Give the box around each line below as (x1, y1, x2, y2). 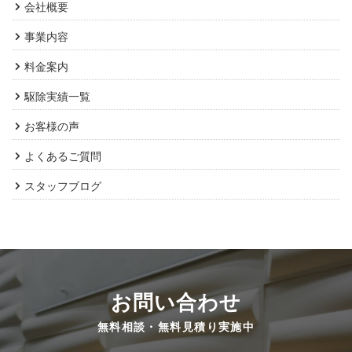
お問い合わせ (110, 289, 242, 314)
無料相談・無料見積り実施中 (97, 319, 255, 333)
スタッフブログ (24, 179, 101, 193)
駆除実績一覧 (24, 90, 90, 104)
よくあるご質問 (24, 149, 101, 163)
